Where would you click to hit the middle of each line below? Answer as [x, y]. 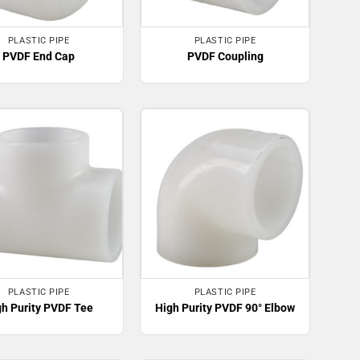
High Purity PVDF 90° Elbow [225, 308]
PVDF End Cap [39, 56]
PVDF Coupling [225, 56]
